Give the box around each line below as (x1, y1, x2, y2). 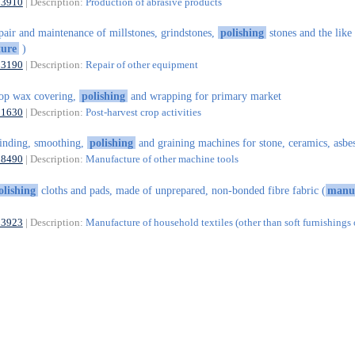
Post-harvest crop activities (85, 105, 201, 118)
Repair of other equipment (85, 59, 198, 71)
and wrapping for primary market (127, 89, 281, 102)
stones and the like (265, 26, 352, 40)
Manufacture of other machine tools (85, 153, 239, 166)
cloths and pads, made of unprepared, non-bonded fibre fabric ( (37, 183, 326, 197)
